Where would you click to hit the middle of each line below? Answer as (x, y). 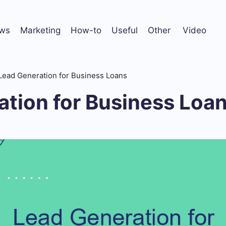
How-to (86, 30)
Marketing (40, 30)
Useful (125, 30)
